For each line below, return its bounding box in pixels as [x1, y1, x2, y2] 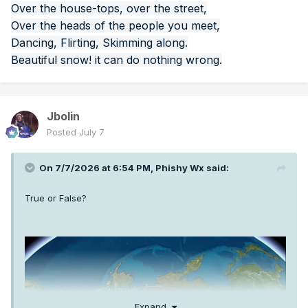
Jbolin [47, 109, 80, 124]
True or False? [25, 192, 87, 204]
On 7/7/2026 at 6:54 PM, [39, 162, 155, 174]
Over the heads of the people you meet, [11, 19, 220, 33]
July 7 [79, 126, 104, 138]
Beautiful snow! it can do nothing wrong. [11, 53, 222, 67]
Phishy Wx [155, 162, 204, 174]
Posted [47, 126, 79, 138]
